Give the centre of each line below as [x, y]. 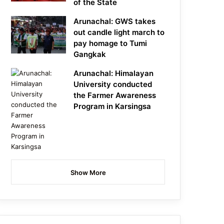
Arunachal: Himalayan [114, 73]
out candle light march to [119, 32]
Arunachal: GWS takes [115, 21]
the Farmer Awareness [115, 95]
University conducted [113, 84]
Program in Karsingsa [112, 106]
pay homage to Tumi [110, 43]
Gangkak [90, 54]
